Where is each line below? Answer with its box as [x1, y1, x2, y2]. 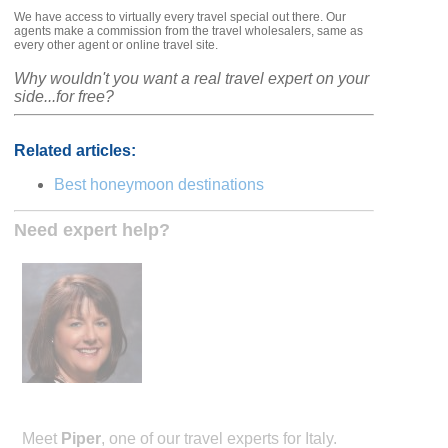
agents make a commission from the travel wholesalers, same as [14, 24, 364, 39]
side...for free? [14, 88, 115, 106]
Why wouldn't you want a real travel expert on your [14, 70, 370, 88]
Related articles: [14, 142, 137, 160]
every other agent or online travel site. [14, 38, 219, 53]
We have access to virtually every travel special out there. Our [14, 10, 347, 25]
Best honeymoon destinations [54, 176, 265, 194]
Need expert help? [14, 220, 171, 241]
